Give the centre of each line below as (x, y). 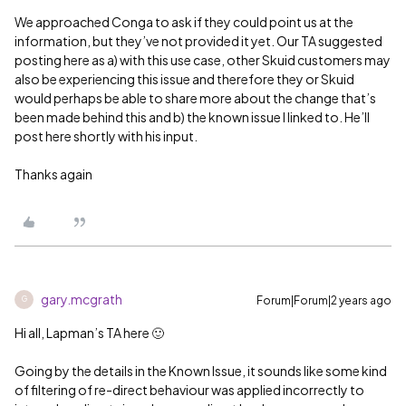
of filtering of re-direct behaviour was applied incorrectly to (189, 389)
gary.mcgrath (82, 299)
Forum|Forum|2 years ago (324, 300)
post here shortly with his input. (106, 135)
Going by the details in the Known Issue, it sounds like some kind (201, 370)
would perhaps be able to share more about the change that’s (195, 97)
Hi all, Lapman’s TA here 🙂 (89, 332)
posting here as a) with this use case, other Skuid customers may (203, 59)
